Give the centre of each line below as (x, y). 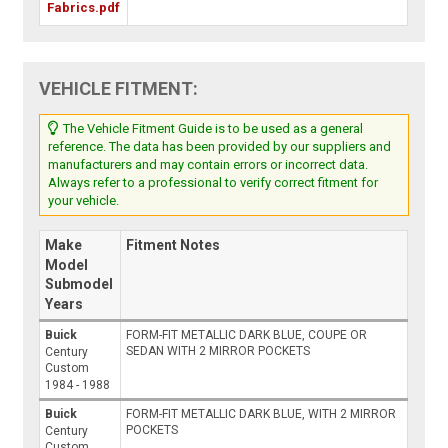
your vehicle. (84, 201)
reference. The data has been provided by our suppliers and (220, 147)
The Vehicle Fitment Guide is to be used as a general (212, 129)
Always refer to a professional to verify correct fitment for (213, 183)
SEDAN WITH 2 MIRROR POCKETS (218, 351)
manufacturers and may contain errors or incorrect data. (208, 165)
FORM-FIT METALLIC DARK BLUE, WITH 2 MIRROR (261, 414)
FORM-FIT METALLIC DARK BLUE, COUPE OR (247, 335)
